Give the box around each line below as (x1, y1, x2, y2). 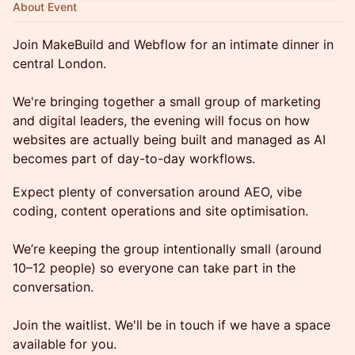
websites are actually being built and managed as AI (13, 132, 326, 147)
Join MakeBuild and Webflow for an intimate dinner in (13, 36, 334, 52)
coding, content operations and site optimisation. (13, 203, 308, 219)
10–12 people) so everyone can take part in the (13, 260, 296, 276)
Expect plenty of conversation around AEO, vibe (13, 184, 302, 200)
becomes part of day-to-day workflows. (13, 151, 255, 166)
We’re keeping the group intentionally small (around (13, 241, 322, 257)
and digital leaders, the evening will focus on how (13, 113, 310, 128)
